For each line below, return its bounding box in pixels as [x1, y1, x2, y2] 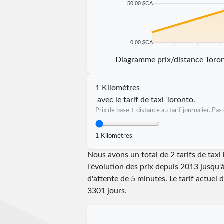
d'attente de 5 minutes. [87, 174, 169, 183]
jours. [105, 186, 127, 195]
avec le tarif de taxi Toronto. [97, 95, 195, 104]
